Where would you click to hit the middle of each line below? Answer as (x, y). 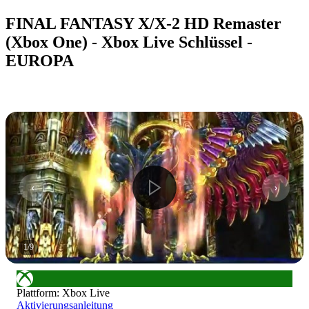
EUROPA (40, 60)
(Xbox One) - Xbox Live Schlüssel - (129, 42)
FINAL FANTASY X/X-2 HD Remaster (143, 23)
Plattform (37, 292)
